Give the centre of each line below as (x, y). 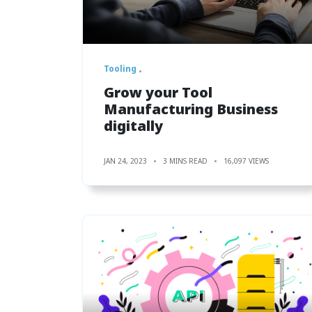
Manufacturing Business (191, 109)
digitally (133, 125)
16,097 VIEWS (246, 161)
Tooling (120, 68)
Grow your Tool (158, 92)
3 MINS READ (185, 161)
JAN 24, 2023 (125, 161)
